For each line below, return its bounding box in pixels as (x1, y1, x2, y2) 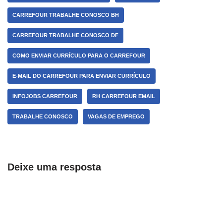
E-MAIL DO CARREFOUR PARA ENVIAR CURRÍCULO (12, 73, 151, 79)
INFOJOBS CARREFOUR (12, 93, 77, 100)
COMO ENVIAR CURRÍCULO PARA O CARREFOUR (12, 53, 145, 59)
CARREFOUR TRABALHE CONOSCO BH (12, 12, 119, 18)
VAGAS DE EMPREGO (88, 113, 145, 120)
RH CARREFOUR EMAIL (92, 93, 155, 100)
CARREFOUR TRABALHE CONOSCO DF (12, 32, 118, 39)
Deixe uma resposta (7, 162, 101, 173)
